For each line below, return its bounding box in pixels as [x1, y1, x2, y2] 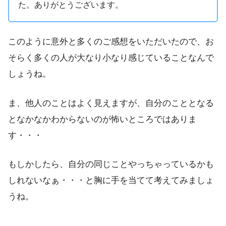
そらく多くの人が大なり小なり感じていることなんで [8, 53, 214, 63]
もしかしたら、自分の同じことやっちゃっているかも [8, 159, 214, 169]
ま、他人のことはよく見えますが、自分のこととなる [8, 98, 214, 108]
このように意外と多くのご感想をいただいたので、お [8, 37, 214, 47]
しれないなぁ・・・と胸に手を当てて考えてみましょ [8, 175, 214, 185]
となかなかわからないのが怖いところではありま [8, 114, 197, 124]
